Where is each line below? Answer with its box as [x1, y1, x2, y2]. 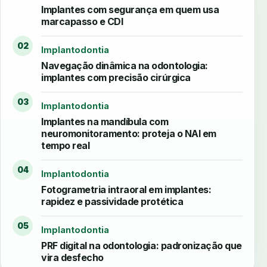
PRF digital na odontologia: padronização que [41, 239, 242, 252]
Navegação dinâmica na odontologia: [41, 59, 208, 72]
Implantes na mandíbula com [41, 115, 169, 128]
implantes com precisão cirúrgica [41, 71, 191, 83]
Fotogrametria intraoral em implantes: [41, 183, 212, 195]
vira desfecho [41, 251, 104, 263]
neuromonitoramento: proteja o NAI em [41, 127, 216, 139]
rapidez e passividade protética [41, 195, 184, 207]
